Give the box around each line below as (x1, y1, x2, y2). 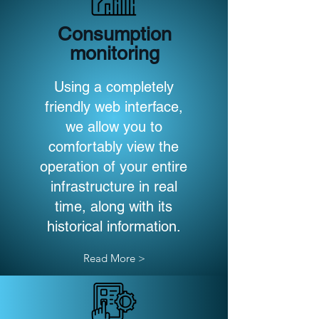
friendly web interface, (44, 98, 183, 115)
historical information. (46, 218, 181, 235)
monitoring (70, 42, 159, 64)
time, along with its (55, 198, 172, 215)
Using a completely (53, 78, 174, 95)
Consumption (58, 23, 172, 45)
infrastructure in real (50, 178, 177, 195)
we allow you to (65, 118, 162, 135)
